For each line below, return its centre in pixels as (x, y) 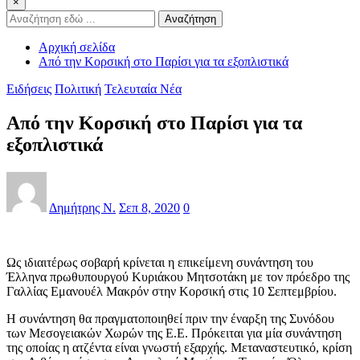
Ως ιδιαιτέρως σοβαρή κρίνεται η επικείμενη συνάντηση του (160, 262)
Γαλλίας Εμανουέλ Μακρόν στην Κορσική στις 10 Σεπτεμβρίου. (172, 291)
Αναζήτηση (190, 18)
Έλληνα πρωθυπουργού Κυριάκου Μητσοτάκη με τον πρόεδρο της (178, 276)
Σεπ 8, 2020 (149, 207)
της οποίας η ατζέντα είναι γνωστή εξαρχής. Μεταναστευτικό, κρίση (179, 347)
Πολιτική (78, 88)
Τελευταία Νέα (143, 88)
